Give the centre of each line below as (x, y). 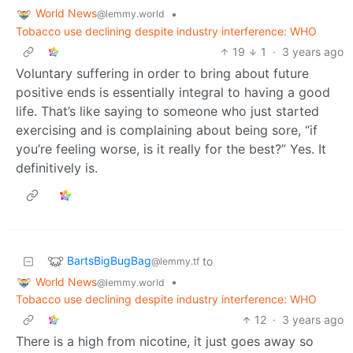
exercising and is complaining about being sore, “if (167, 130)
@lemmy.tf (175, 261)
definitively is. (57, 167)
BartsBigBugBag (109, 260)
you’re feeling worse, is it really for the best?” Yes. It (171, 149)
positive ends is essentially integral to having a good (173, 92)
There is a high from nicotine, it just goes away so (165, 342)
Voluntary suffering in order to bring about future (162, 73)
